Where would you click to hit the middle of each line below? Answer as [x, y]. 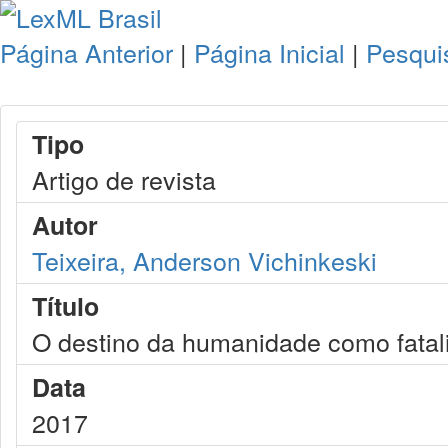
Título [65, 306]
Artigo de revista [124, 179]
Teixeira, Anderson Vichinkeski [204, 260]
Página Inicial [269, 52]
